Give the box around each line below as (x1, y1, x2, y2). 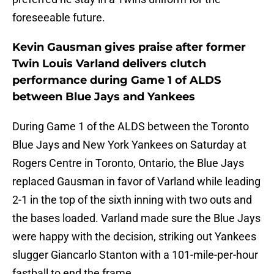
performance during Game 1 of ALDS (12, 73, 221, 87)
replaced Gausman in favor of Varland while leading (12, 175, 261, 188)
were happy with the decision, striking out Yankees (12, 230, 256, 243)
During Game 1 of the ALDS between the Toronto (12, 120, 249, 133)
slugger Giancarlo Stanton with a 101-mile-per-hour (12, 248, 258, 262)
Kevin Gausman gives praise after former (12, 40, 246, 54)
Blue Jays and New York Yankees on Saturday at (12, 138, 246, 152)
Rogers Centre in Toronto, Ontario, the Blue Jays (12, 157, 244, 170)
